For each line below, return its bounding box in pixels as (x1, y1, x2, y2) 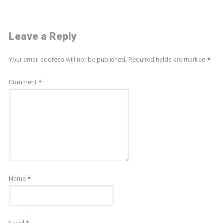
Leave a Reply (8, 30, 77, 42)
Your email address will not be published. (8, 55, 127, 63)
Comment (8, 78, 38, 86)
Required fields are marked (128, 55, 207, 63)
